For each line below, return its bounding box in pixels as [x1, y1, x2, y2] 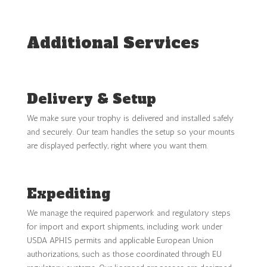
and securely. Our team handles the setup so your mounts [26, 126, 235, 137]
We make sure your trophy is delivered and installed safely [26, 113, 234, 123]
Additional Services [26, 32, 199, 54]
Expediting [26, 184, 110, 203]
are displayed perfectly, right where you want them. [26, 140, 208, 151]
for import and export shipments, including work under [26, 221, 222, 232]
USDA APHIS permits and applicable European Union [26, 235, 213, 246]
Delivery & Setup [26, 89, 156, 108]
